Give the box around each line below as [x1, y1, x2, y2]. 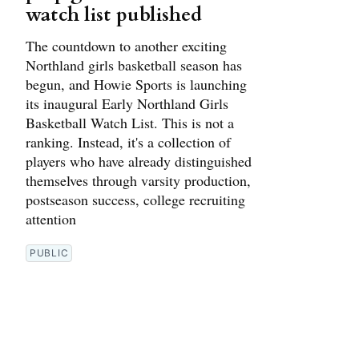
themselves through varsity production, [26, 170, 251, 190]
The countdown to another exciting [26, 35, 227, 55]
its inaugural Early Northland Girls [26, 93, 228, 113]
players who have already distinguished [26, 151, 252, 171]
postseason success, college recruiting [26, 189, 245, 209]
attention [26, 208, 76, 228]
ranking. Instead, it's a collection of [26, 131, 231, 151]
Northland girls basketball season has [26, 54, 242, 75]
